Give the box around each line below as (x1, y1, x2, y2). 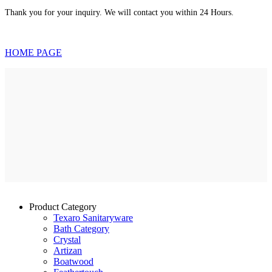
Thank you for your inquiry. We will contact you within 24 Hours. (5, 8, 234, 18)
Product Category (29, 202, 97, 212)
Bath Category (53, 223, 109, 234)
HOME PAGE (5, 47, 62, 58)
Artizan (53, 245, 82, 256)
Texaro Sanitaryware (53, 212, 133, 223)
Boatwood (53, 256, 93, 267)
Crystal (53, 234, 81, 245)
